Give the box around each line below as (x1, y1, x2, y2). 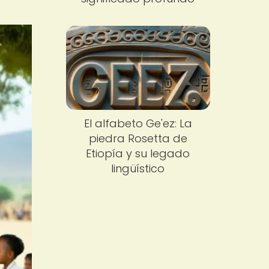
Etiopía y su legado (86, 146, 190, 162)
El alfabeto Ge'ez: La (83, 116, 192, 131)
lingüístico (111, 161, 165, 177)
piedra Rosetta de (88, 131, 187, 147)
